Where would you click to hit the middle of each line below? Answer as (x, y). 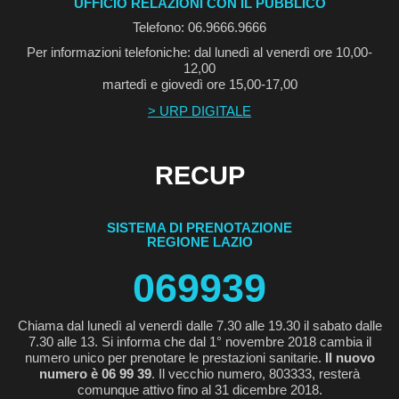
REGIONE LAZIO (199, 242)
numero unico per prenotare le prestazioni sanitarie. (175, 358)
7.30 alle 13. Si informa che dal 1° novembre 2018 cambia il (199, 342)
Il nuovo (350, 358)
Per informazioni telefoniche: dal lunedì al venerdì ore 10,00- (199, 53)
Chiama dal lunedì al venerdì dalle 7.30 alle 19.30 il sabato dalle (199, 326)
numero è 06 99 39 (95, 374)
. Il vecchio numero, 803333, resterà (256, 374)
